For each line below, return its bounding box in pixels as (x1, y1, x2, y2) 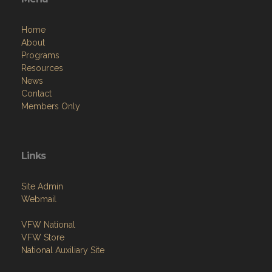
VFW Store (21, 233, 64, 243)
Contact (21, 89, 52, 99)
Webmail (21, 194, 56, 205)
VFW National (21, 220, 75, 230)
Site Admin (21, 182, 63, 192)
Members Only (21, 101, 80, 112)
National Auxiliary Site (21, 245, 104, 256)
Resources (21, 63, 63, 73)
